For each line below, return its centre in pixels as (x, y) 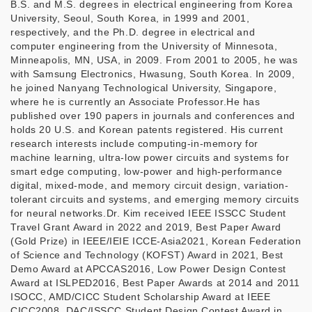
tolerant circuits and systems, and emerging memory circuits (155, 199)
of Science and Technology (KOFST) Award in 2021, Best (147, 255)
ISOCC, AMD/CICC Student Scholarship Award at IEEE (141, 297)
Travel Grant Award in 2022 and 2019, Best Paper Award (146, 227)
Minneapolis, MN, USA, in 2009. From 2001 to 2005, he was (154, 60)
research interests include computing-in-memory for (134, 143)
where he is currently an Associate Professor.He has (135, 102)
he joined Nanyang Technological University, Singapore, (144, 88)
